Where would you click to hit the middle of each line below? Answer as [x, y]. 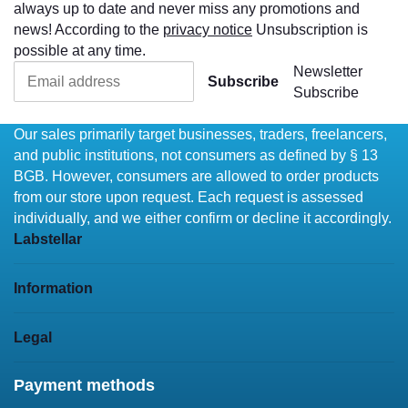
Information [55, 288]
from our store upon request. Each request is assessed [189, 197]
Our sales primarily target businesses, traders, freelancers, [200, 134]
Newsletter [327, 72]
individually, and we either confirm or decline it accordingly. [203, 218]
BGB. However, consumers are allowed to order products [196, 176]
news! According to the [88, 30]
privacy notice [208, 30]
